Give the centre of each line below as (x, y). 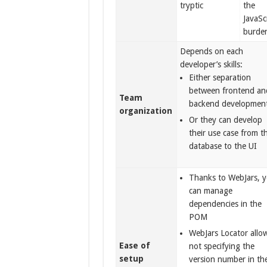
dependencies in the (226, 204)
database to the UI (223, 146)
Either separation (220, 77)
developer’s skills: (212, 64)
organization (146, 111)
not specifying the (222, 246)
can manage (211, 191)
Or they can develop (226, 120)
